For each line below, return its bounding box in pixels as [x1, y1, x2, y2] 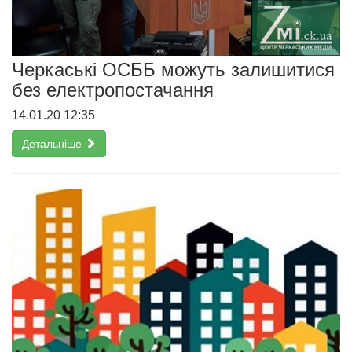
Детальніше [22, 137, 85, 150]
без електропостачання [12, 79, 214, 101]
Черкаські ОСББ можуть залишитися [12, 58, 335, 80]
